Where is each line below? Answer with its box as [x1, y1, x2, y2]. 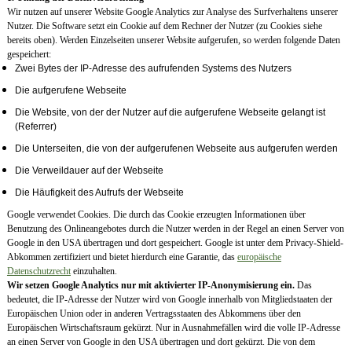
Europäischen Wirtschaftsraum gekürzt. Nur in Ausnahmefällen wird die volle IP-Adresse [6, 322, 340, 334]
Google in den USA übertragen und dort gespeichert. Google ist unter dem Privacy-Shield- [6, 237, 343, 249]
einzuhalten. [70, 266, 117, 277]
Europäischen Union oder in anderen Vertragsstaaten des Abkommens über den [6, 308, 301, 320]
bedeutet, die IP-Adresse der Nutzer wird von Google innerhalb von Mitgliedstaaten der [6, 294, 332, 306]
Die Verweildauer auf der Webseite [14, 165, 163, 177]
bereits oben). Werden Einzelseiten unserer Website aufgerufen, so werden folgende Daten [6, 35, 340, 46]
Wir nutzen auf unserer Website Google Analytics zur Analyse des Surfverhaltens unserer [6, 6, 338, 18]
